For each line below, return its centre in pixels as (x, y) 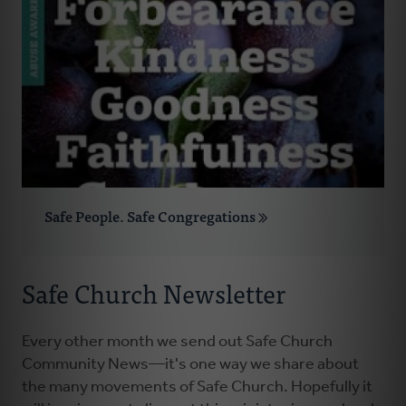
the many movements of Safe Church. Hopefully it (197, 388)
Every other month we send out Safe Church (177, 343)
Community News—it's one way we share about (190, 365)
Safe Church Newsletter (154, 293)
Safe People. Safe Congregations (151, 216)
